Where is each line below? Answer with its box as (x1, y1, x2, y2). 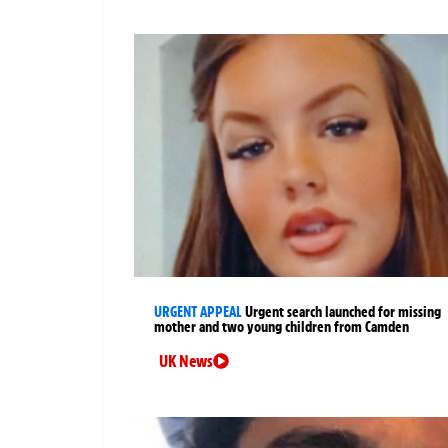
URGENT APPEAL (154, 302, 242, 321)
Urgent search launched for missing (245, 302, 441, 321)
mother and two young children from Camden (154, 317, 409, 336)
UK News (159, 350, 213, 371)
